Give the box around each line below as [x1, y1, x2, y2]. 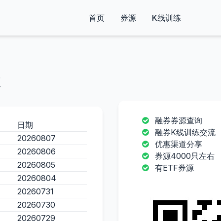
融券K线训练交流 [155, 127, 216, 137]
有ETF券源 [155, 163, 194, 173]
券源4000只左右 [155, 151, 215, 161]
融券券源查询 [155, 115, 202, 125]
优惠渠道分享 [155, 139, 202, 149]
